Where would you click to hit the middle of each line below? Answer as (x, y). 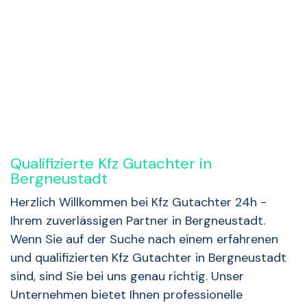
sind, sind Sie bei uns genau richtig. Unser (127, 277)
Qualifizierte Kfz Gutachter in (111, 164)
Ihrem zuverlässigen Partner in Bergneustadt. (138, 221)
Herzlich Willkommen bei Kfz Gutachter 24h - (138, 202)
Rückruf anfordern (142, 28)
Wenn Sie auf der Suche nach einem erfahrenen (144, 240)
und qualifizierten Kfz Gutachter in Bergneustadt (148, 258)
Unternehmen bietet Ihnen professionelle (126, 295)
